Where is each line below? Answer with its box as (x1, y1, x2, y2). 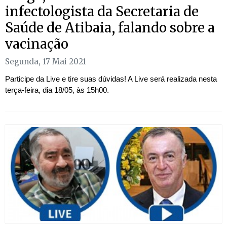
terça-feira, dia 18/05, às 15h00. (5, 85, 109, 94)
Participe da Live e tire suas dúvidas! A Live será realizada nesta (5, 74, 217, 83)
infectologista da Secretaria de (5, 3, 199, 20)
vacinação (5, 35, 68, 52)
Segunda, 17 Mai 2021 (5, 56, 86, 66)
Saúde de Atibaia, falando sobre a (5, 19, 215, 36)
